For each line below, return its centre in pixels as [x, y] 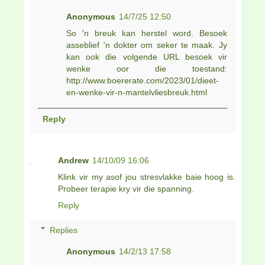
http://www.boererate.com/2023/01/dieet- [143, 80]
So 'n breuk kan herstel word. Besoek [147, 33]
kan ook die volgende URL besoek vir [147, 56]
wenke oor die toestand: [147, 68]
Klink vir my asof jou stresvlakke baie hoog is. [147, 177]
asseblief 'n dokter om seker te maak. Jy [147, 45]
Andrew [73, 161]
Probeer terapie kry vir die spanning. [126, 189]
